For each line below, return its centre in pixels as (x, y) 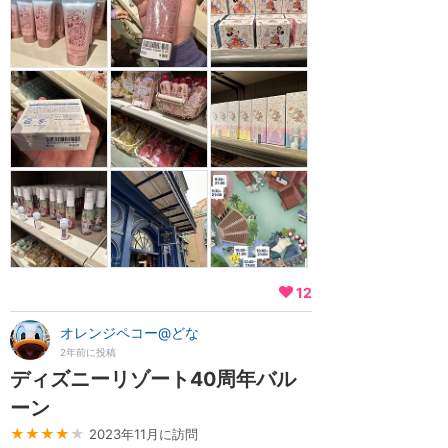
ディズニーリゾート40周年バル (153, 379)
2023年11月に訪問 (143, 434)
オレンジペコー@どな (129, 332)
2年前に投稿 (88, 352)
